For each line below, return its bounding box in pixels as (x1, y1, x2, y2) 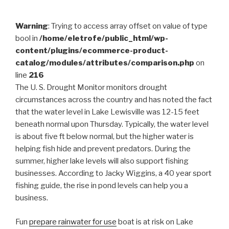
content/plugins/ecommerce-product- (15, 46, 168, 55)
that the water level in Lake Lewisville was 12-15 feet (15, 107, 199, 117)
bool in (15, 34, 39, 43)
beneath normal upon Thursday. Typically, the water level (15, 120, 209, 129)
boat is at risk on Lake (117, 217, 193, 226)
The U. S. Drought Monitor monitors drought (15, 83, 167, 92)
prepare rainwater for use (29, 217, 117, 226)
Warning (15, 21, 48, 31)
